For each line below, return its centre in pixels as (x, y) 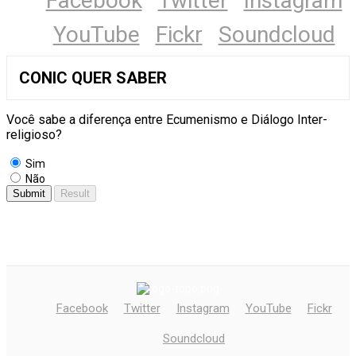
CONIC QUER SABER (93, 77)
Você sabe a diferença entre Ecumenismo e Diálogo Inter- (167, 119)
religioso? (34, 134)
